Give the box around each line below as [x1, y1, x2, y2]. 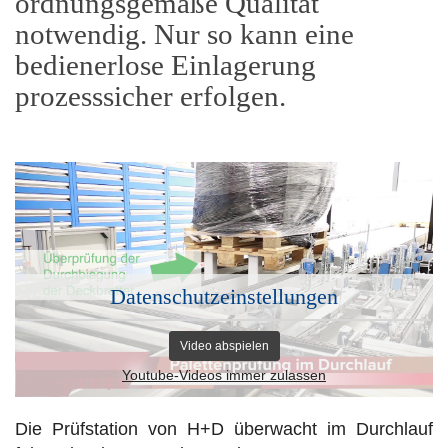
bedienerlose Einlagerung [15, 49, 316, 81]
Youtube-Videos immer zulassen [122, 368, 326, 384]
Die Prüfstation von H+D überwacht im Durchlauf [15, 419, 433, 440]
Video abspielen [179, 339, 269, 354]
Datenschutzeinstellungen [110, 285, 338, 310]
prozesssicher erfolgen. [15, 80, 286, 112]
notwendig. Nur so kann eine [15, 18, 354, 50]
